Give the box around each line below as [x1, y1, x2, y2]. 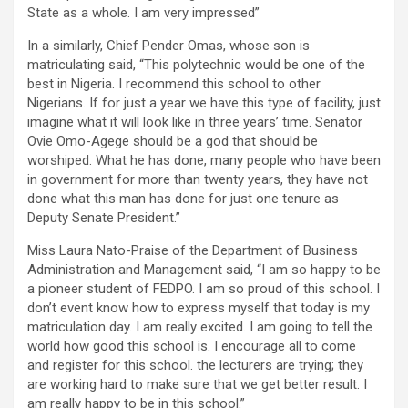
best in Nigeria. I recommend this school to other [27, 75, 321, 92]
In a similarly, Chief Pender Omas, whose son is [27, 36, 310, 54]
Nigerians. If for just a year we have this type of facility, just [27, 94, 381, 111]
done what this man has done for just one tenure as [27, 189, 339, 207]
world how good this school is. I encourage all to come [27, 337, 356, 354]
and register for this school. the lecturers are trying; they [27, 356, 363, 373]
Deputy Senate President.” [27, 209, 180, 226]
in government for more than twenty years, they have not [27, 170, 368, 188]
